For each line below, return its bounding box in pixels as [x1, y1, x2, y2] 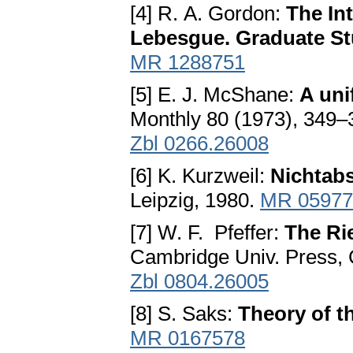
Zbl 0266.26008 [130, 132, 269, 156]
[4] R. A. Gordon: [130, 2, 286, 26]
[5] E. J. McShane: [130, 83, 299, 107]
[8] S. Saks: [130, 302, 238, 326]
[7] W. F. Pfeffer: [130, 221, 284, 245]
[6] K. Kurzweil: [130, 164, 270, 188]
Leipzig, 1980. [130, 188, 260, 213]
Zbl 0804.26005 [130, 269, 269, 294]
